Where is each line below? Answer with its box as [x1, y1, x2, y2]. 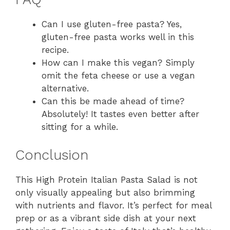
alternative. [42, 83, 89, 94]
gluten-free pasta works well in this [42, 32, 194, 43]
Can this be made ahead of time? [42, 96, 184, 107]
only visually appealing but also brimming [15, 187, 195, 198]
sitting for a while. [42, 122, 118, 132]
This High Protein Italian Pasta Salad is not [15, 174, 198, 185]
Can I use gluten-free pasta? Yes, [42, 19, 182, 30]
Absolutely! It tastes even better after [42, 109, 199, 120]
